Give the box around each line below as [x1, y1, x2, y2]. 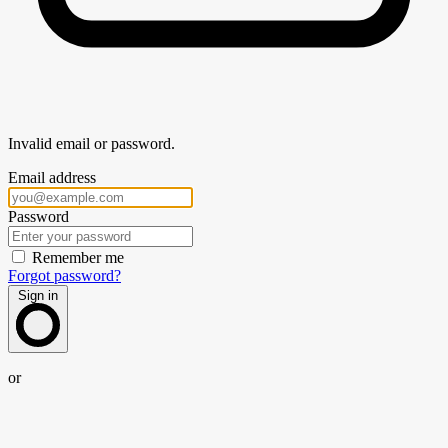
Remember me [32, 248, 124, 266]
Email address [8, 168, 96, 186]
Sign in [18, 287, 58, 303]
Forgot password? [8, 266, 121, 284]
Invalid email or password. [8, 134, 175, 152]
